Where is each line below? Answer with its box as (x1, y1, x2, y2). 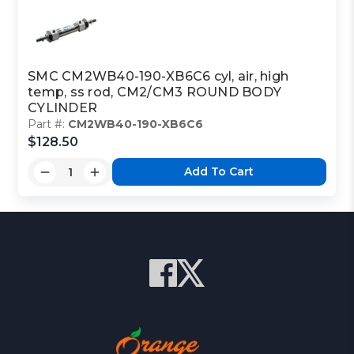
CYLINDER (28, 100, 98, 115)
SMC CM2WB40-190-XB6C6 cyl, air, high (28, 68, 289, 84)
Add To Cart (184, 164, 254, 179)
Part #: (28, 116, 69, 131)
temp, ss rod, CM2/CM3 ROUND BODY (28, 84, 282, 100)
